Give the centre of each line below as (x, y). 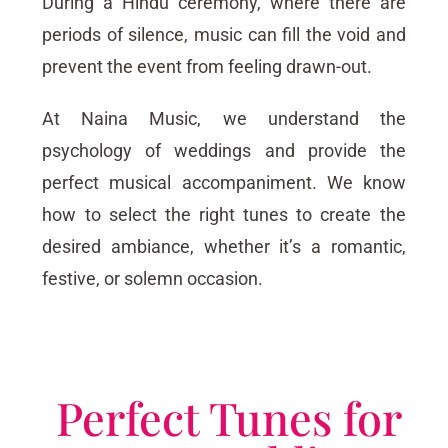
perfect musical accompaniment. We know (224, 183)
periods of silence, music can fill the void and (224, 35)
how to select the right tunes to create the (224, 215)
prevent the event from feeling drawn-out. (207, 67)
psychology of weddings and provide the (224, 151)
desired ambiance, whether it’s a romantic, (224, 247)
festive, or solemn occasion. (153, 279)
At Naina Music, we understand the (224, 119)
